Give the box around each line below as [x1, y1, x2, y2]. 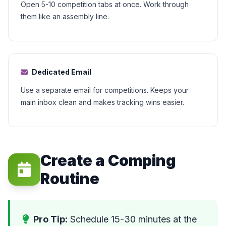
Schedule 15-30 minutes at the [68, 214, 197, 224]
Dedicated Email [32, 68, 91, 76]
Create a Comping [40, 151, 176, 169]
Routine [40, 169, 99, 188]
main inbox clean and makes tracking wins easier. [21, 98, 184, 106]
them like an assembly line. [21, 12, 109, 21]
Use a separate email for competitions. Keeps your [21, 86, 189, 94]
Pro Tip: [33, 214, 68, 224]
